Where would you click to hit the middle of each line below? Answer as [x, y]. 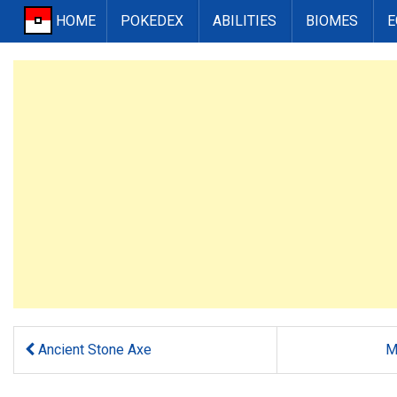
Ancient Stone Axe [93, 350]
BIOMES [332, 21]
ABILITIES [245, 21]
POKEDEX [152, 21]
